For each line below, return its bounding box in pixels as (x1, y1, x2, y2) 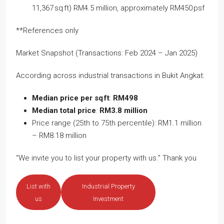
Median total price (32, 105, 96, 115)
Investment (93, 194, 123, 202)
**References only (16, 25, 78, 35)
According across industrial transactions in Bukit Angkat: (16, 70, 204, 80)
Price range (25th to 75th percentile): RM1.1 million (32, 118, 201, 127)
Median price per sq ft (32, 93, 109, 102)
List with (26, 182, 51, 190)
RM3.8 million (99, 105, 147, 115)
